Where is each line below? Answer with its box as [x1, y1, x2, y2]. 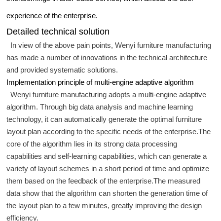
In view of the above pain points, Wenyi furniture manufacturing [10, 40, 211, 49]
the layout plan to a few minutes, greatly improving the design [6, 201, 202, 210]
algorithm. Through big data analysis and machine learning [6, 102, 193, 111]
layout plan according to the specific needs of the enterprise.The [6, 127, 211, 136]
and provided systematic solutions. [6, 65, 118, 74]
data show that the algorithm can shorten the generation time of [6, 188, 208, 197]
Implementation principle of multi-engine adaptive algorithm [6, 77, 194, 86]
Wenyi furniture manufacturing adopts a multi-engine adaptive [10, 90, 206, 99]
